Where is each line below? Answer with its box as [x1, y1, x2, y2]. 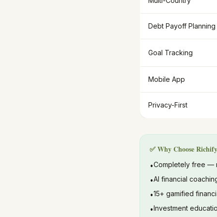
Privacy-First [148, 101, 187, 109]
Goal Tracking [148, 48, 193, 57]
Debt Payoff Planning [148, 22, 216, 30]
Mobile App [148, 75, 185, 83]
